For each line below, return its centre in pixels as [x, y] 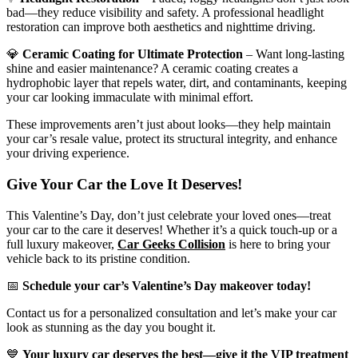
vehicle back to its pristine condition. [98, 258]
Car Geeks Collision [171, 244]
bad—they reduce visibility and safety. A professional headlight [165, 13]
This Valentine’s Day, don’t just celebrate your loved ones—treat [169, 215]
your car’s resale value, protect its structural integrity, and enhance [172, 139]
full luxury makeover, [62, 244]
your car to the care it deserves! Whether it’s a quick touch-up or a [172, 229]
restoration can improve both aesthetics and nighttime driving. [161, 27]
